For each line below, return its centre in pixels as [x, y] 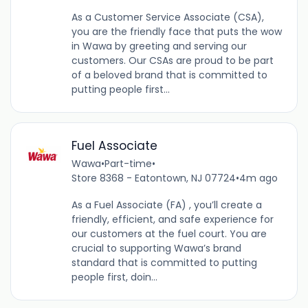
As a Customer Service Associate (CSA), [167, 17]
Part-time [128, 164]
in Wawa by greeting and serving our [159, 46]
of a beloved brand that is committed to [169, 75]
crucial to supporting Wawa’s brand [156, 249]
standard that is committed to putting [164, 263]
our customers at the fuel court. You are [169, 234]
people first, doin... [114, 277]
